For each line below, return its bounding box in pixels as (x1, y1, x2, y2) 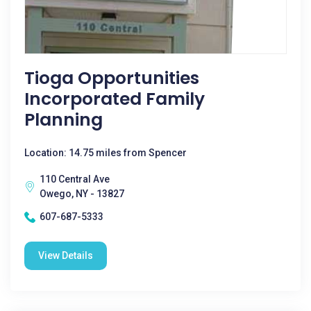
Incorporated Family (24, 87, 205, 111)
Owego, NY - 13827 (40, 188, 124, 199)
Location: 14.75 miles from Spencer (24, 147, 187, 158)
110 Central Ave (40, 174, 110, 185)
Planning (24, 108, 103, 132)
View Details (38, 250, 93, 261)
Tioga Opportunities (24, 66, 199, 90)
